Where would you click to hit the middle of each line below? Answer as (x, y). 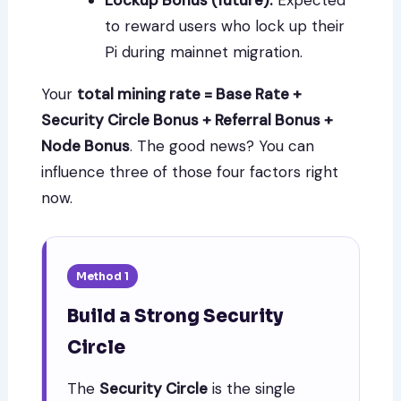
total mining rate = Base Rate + (190, 94)
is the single (252, 388)
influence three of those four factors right (190, 172)
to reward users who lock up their (225, 26)
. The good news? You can (222, 146)
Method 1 (103, 276)
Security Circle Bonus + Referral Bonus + (188, 120)
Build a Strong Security (175, 316)
